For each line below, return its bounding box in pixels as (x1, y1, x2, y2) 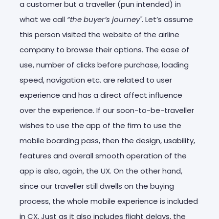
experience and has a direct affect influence (20, 89, 182, 100)
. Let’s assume (142, 14, 193, 24)
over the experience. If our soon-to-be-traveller (20, 105, 194, 115)
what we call (20, 14, 67, 24)
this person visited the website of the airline (20, 29, 179, 40)
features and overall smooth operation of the (20, 150, 187, 161)
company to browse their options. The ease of (20, 44, 189, 55)
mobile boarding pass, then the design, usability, (20, 135, 195, 146)
